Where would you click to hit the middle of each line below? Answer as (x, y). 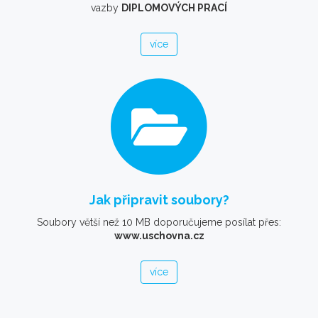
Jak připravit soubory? (159, 200)
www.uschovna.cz (159, 236)
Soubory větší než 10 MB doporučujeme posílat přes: (159, 223)
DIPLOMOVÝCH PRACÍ (174, 8)
